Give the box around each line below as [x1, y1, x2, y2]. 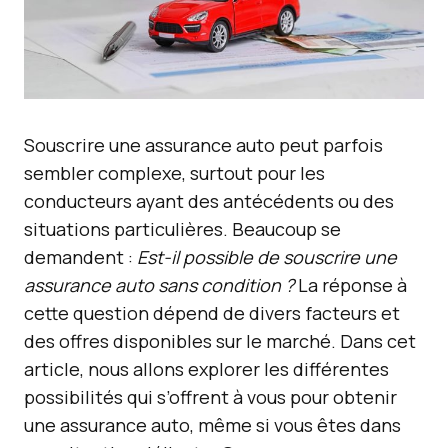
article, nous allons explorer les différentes [24, 357, 389, 381]
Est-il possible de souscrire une [137, 245, 397, 269]
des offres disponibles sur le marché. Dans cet [24, 329, 416, 353]
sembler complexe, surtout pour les [24, 161, 325, 185]
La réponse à [294, 273, 407, 297]
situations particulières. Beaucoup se [24, 217, 341, 241]
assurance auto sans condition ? [24, 273, 294, 297]
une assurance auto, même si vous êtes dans [24, 413, 401, 437]
